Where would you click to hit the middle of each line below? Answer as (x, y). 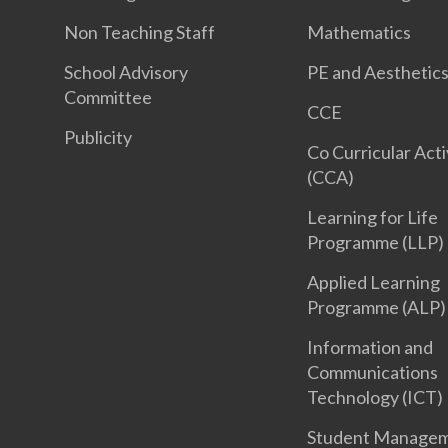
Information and (370, 347)
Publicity (98, 137)
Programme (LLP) (376, 242)
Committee (108, 97)
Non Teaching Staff (139, 32)
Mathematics (359, 32)
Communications (373, 372)
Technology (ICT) (375, 397)
